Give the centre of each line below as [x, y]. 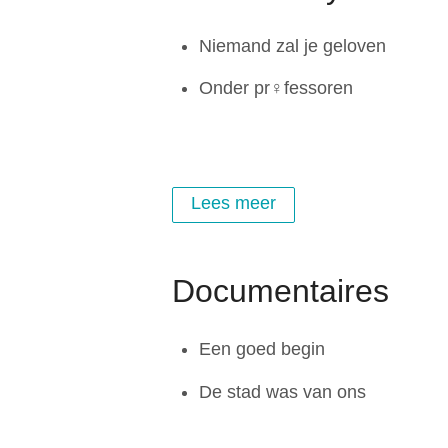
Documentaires [280, 290]
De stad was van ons [282, 391]
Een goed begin [262, 349]
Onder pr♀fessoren [276, 88]
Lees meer [233, 203]
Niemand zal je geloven [292, 45]
